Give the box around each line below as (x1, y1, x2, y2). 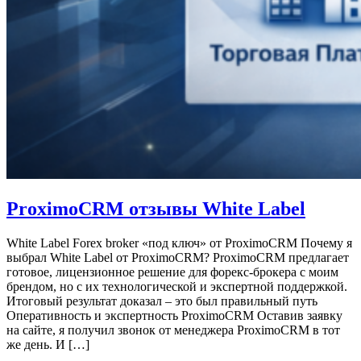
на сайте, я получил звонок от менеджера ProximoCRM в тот (6, 322, 340, 337)
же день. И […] (6, 337, 89, 351)
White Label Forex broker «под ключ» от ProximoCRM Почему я (6, 235, 352, 250)
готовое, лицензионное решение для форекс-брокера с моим (6, 264, 338, 279)
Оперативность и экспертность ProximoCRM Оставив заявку (6, 308, 342, 322)
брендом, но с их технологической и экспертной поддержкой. (6, 279, 347, 293)
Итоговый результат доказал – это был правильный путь (6, 293, 317, 308)
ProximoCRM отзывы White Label (6, 197, 305, 219)
